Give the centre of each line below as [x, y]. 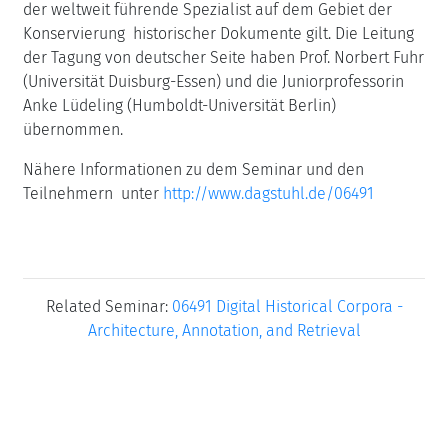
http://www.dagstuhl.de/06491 [268, 193]
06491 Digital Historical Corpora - [287, 306]
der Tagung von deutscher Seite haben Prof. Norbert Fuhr [223, 57]
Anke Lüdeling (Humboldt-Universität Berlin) [179, 105]
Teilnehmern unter [93, 193]
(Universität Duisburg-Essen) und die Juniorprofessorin [213, 81]
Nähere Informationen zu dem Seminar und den [193, 169]
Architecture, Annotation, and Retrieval [224, 330]
